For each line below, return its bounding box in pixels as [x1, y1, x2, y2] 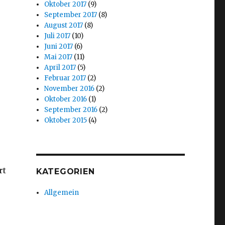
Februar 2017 [44, 73, 86, 82]
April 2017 [44, 63, 76, 72]
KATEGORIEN [36, 166, 95, 176]
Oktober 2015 [44, 116, 87, 125]
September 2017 [44, 10, 97, 19]
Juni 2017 [44, 42, 73, 51]
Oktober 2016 [44, 94, 87, 103]
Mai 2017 [44, 52, 73, 61]
